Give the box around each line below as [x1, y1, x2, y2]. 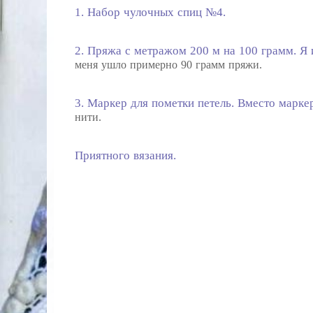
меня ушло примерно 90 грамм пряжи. [75, 58, 263, 71]
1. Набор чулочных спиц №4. [75, 5, 226, 19]
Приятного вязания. [75, 148, 177, 162]
